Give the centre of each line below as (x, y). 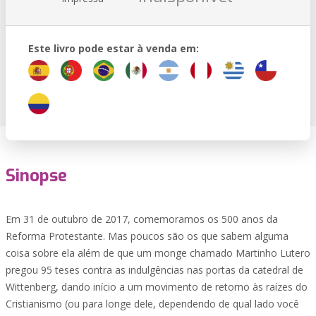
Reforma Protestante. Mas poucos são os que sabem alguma (147, 236)
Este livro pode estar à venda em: (114, 48)
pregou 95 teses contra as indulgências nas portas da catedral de (154, 270)
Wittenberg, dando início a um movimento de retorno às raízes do (157, 287)
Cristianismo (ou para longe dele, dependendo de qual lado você (152, 304)
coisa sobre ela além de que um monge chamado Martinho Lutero (158, 253)
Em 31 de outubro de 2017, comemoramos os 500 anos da (142, 219)
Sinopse (36, 176)
